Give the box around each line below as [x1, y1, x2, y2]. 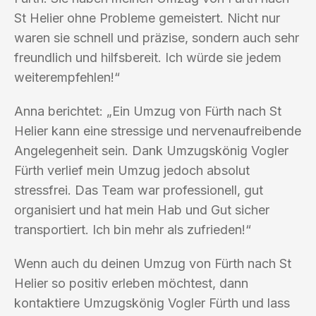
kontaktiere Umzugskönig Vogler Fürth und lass [14, 295, 290, 310]
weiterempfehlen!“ [14, 69, 120, 85]
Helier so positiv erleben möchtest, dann [14, 275, 248, 291]
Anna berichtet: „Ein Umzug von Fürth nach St [14, 103, 281, 119]
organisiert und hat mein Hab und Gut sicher [14, 202, 269, 217]
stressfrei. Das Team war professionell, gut [14, 182, 263, 197]
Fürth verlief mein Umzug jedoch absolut [14, 162, 250, 178]
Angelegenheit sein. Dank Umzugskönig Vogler [14, 142, 288, 158]
